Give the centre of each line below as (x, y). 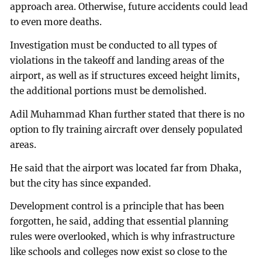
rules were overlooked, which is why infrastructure (123, 237)
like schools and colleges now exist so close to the (119, 252)
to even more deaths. (56, 22)
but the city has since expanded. (81, 183)
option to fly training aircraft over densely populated (127, 129)
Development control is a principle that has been (117, 206)
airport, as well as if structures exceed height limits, (125, 75)
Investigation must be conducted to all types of (114, 45)
